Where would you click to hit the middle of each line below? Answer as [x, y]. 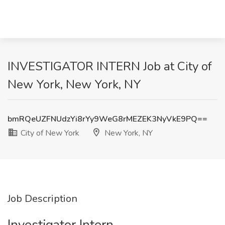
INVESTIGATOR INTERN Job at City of [110, 66]
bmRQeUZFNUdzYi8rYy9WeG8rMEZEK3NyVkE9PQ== [107, 119]
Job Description [42, 199]
